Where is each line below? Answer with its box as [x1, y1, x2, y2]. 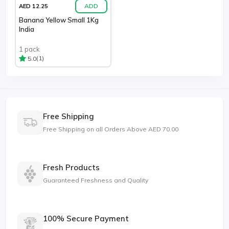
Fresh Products [43, 162, 100, 172]
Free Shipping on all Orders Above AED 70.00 [43, 125, 178, 133]
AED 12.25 [19, 2, 48, 10]
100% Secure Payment [43, 213, 129, 223]
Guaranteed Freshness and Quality [43, 176, 148, 184]
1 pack [19, 44, 40, 53]
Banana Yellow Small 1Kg [19, 16, 99, 25]
